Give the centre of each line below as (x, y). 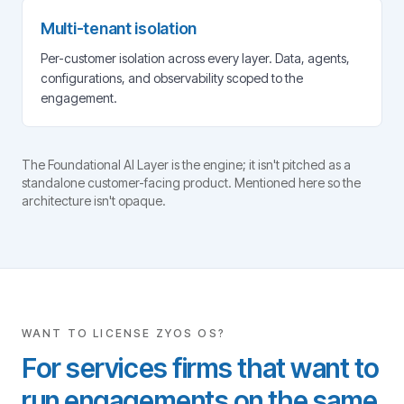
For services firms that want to (201, 368)
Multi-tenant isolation (119, 28)
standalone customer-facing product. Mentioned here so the (191, 183)
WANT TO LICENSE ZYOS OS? (124, 333)
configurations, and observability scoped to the (172, 78)
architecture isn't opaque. (94, 201)
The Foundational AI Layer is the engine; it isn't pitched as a (186, 165)
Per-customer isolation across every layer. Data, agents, (195, 58)
